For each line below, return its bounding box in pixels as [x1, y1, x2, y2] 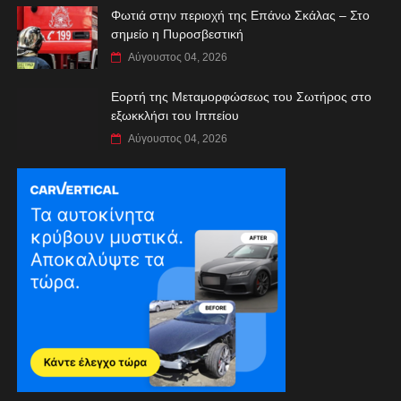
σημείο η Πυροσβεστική [110, 26, 243, 41]
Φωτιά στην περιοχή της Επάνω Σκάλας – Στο [110, 7, 370, 22]
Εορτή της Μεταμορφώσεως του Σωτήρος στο [110, 89, 371, 104]
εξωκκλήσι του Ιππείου [110, 107, 239, 123]
